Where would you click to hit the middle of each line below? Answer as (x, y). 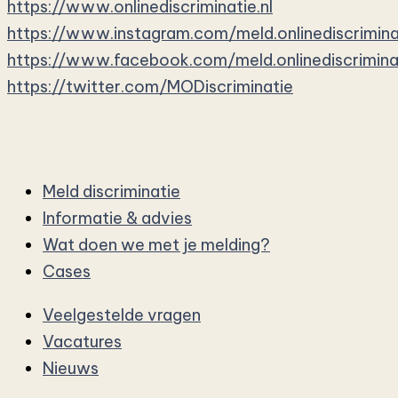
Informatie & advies (117, 219)
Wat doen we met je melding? (156, 245)
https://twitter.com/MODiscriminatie (150, 86)
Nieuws (71, 368)
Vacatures (82, 341)
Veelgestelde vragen (122, 314)
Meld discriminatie (111, 192)
